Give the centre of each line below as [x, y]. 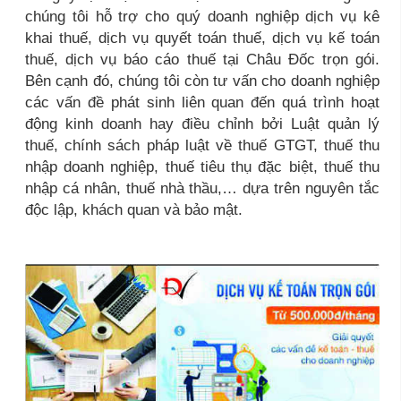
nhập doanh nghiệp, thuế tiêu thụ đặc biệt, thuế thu [202, 166]
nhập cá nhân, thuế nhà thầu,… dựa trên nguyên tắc [202, 188]
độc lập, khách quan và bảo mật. [134, 209]
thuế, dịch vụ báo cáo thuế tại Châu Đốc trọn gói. [202, 59]
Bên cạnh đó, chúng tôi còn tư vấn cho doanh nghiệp [202, 80]
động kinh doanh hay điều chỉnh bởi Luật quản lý [202, 123]
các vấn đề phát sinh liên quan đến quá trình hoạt [202, 102]
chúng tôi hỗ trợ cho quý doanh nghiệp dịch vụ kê [202, 16]
